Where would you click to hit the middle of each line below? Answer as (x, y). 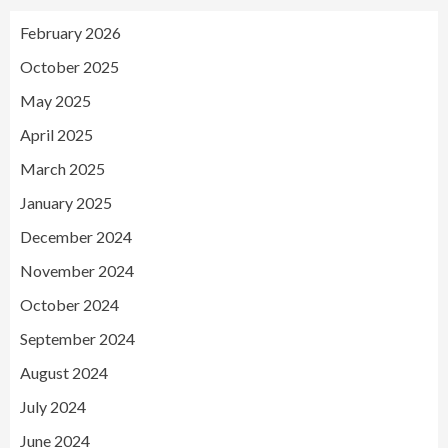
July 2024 (53, 407)
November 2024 (77, 271)
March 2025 (62, 169)
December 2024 (76, 237)
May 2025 (55, 101)
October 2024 (69, 305)
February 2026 (70, 33)
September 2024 (77, 339)
